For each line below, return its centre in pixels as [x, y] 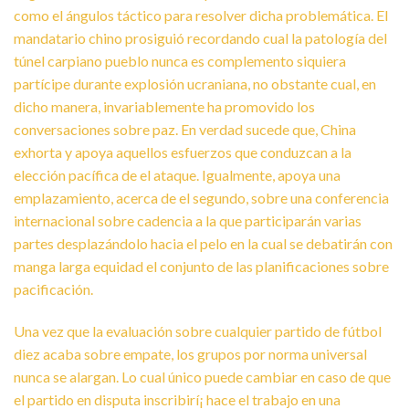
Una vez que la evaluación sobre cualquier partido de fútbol [198, 330]
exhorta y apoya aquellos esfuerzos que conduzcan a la [183, 152]
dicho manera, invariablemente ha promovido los [164, 106]
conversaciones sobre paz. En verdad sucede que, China [185, 129]
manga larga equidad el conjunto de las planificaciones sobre [201, 266]
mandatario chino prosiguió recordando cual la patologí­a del [200, 37]
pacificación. [53, 288]
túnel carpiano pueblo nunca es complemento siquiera [180, 60]
